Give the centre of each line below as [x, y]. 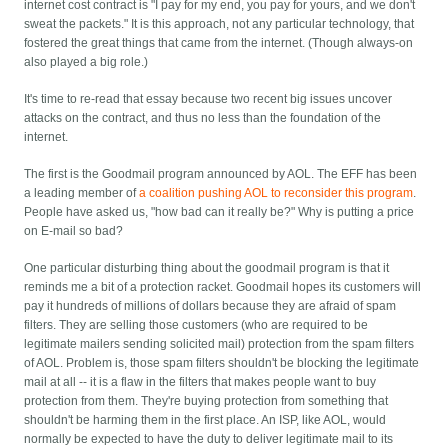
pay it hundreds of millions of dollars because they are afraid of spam [210, 306]
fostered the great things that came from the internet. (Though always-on [219, 43]
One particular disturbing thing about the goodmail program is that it [207, 268]
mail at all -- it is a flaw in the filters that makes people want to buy [200, 382]
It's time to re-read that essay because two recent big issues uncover [208, 99]
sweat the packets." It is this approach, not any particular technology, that [219, 24]
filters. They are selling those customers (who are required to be [196, 325]
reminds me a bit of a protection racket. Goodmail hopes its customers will [223, 287]
